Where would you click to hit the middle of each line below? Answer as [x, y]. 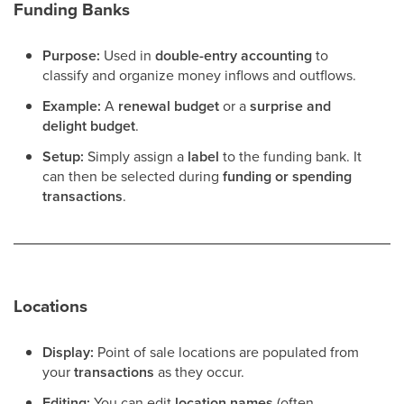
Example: [72, 106]
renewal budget [169, 106]
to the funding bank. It [290, 156]
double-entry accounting [234, 56]
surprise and [290, 106]
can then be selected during [133, 176]
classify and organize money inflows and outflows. [199, 75]
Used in [128, 55]
